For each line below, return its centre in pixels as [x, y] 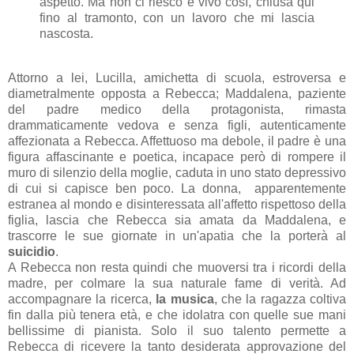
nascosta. [66, 34]
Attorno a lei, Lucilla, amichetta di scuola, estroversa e [177, 78]
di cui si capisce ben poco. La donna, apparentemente [177, 189]
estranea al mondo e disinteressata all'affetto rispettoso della [177, 205]
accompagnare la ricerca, [82, 299]
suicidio [32, 252]
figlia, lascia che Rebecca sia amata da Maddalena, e [177, 220]
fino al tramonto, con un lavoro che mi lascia [177, 18]
